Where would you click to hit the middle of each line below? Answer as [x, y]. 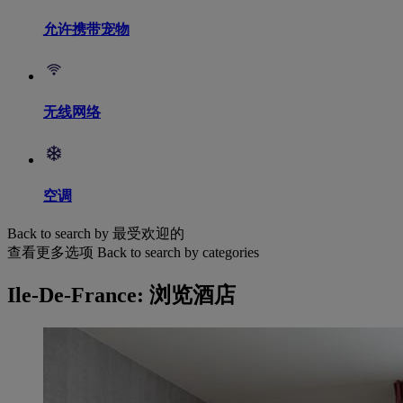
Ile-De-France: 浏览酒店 [121, 296]
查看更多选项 [50, 253]
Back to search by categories [178, 253]
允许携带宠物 [86, 29]
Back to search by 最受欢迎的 [96, 234]
